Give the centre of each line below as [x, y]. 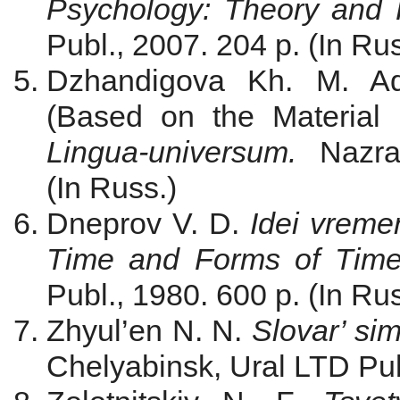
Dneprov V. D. [149, 224]
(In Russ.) [112, 188]
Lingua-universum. [183, 152]
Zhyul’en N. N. [150, 331]
